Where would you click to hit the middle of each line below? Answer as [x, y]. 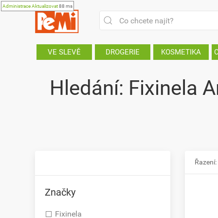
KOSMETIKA [181, 52]
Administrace [17, 6]
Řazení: [205, 162]
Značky [60, 192]
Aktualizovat [45, 6]
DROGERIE [123, 52]
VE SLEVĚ [64, 52]
